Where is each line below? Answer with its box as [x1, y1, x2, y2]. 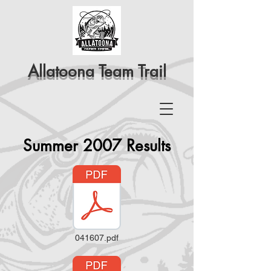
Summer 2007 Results [23, 135, 171, 156]
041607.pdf [75, 233, 119, 243]
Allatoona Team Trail [27, 61, 166, 82]
